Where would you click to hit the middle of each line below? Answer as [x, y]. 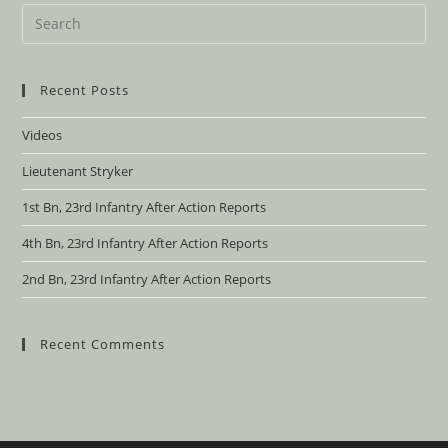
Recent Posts [85, 89]
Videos [42, 134]
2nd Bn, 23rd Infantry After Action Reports [147, 278]
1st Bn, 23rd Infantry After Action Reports [144, 206]
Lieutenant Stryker [78, 170]
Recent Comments [103, 343]
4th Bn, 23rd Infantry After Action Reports [145, 242]
